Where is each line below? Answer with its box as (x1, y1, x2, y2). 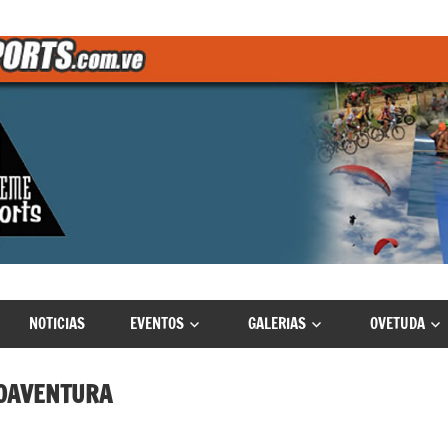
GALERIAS (247, 312, 306, 334)
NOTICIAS (28, 312, 85, 334)
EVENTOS (129, 312, 184, 334)
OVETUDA (370, 312, 426, 334)
